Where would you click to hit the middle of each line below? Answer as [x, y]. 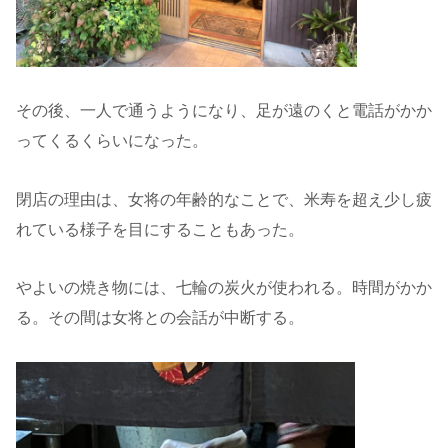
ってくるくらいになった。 [112, 140]
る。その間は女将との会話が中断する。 [160, 318]
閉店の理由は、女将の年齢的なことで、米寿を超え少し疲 [224, 199]
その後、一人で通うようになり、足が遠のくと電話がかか [224, 110]
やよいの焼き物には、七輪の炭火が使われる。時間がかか [224, 288]
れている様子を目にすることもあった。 [160, 229]
